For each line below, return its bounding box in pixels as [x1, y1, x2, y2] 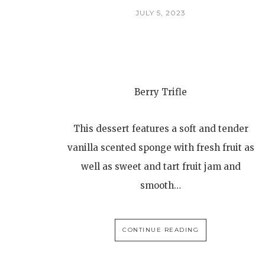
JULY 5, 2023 [135, 8, 186, 17]
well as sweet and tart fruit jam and [80, 161, 241, 172]
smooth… [140, 180, 182, 191]
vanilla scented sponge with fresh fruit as [67, 142, 254, 153]
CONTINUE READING [122, 226, 199, 234]
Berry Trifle [134, 86, 188, 98]
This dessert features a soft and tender [73, 123, 248, 134]
